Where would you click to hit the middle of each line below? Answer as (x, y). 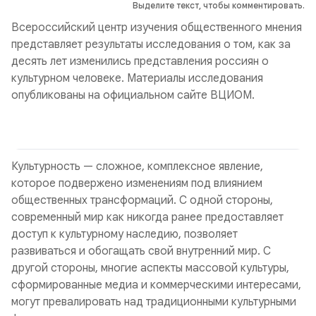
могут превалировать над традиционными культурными (154, 302)
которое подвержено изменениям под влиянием (137, 183)
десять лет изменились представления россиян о (140, 61)
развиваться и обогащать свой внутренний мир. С (141, 251)
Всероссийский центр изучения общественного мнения (157, 28)
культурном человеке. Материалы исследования (137, 78)
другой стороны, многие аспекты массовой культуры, (150, 268)
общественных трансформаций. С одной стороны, (142, 200)
